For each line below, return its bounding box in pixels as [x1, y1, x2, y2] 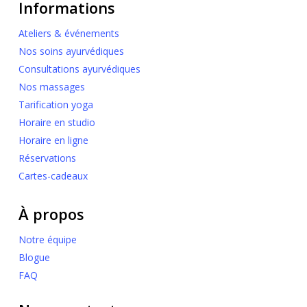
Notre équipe [18, 233, 77, 246]
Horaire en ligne [18, 134, 88, 147]
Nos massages [18, 80, 85, 93]
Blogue [18, 251, 50, 264]
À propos [18, 204, 84, 224]
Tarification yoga [18, 98, 93, 111]
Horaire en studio [18, 116, 95, 129]
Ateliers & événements [18, 27, 119, 40]
